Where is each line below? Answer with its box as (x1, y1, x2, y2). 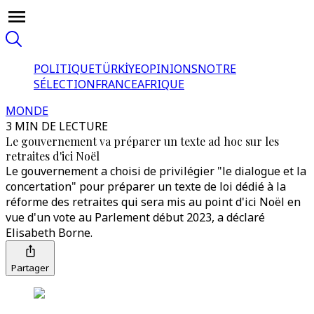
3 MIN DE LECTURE (6, 118, 108, 134)
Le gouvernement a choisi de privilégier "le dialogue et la (6, 163, 306, 179)
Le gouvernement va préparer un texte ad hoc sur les (6, 134, 279, 149)
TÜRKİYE (95, 61, 141, 76)
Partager (11, 261, 49, 274)
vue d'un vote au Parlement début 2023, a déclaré (6, 210, 265, 225)
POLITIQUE (34, 61, 95, 76)
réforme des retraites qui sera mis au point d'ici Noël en (6, 194, 301, 210)
